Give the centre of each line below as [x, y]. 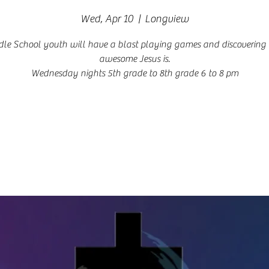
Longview [167, 19]
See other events [134, 140]
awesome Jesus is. [134, 59]
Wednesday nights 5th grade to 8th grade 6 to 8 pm [134, 73]
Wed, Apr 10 [107, 19]
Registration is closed [134, 125]
